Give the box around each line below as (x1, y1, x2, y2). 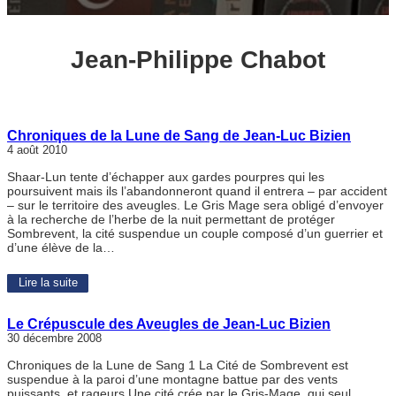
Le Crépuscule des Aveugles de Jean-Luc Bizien (7, 316, 331, 332)
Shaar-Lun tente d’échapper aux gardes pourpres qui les (7, 170, 324, 185)
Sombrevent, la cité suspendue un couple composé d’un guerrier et (7, 226, 383, 241)
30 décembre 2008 (7, 332, 102, 346)
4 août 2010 (7, 144, 67, 157)
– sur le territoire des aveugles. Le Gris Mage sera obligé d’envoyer (7, 198, 384, 213)
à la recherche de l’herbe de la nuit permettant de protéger (7, 212, 335, 227)
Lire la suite (18, 277, 78, 290)
